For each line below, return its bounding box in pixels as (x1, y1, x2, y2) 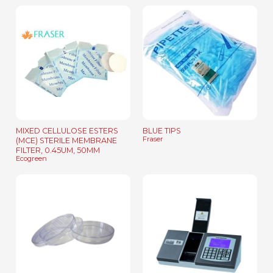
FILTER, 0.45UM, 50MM (16, 146, 100, 155)
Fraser (143, 135, 163, 144)
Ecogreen (16, 154, 47, 163)
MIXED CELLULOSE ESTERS (16, 126, 118, 136)
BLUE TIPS (143, 126, 181, 136)
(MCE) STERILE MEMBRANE (16, 136, 117, 146)
